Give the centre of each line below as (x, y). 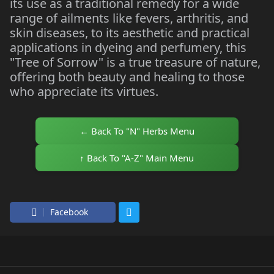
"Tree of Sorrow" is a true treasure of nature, (135, 62)
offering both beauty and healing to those (127, 77)
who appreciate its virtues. (84, 91)
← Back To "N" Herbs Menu (137, 131)
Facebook (69, 212)
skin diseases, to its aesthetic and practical (130, 33)
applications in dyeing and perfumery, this (128, 47)
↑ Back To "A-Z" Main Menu (137, 158)
